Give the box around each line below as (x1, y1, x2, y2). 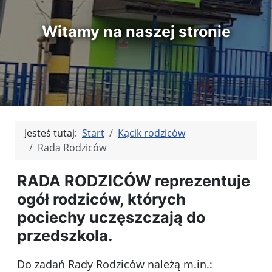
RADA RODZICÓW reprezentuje (17, 171, 250, 190)
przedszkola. (17, 226, 113, 245)
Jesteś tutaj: (24, 126, 82, 140)
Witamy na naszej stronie (41, 22, 231, 41)
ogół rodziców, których (17, 189, 186, 208)
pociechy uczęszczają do (17, 208, 205, 226)
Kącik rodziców (118, 126, 185, 140)
